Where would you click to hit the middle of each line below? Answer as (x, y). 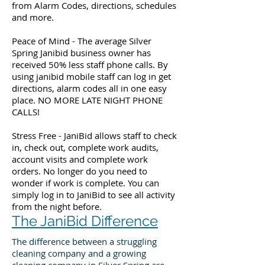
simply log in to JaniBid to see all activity (93, 195)
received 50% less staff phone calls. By (90, 64)
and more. (33, 17)
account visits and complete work (80, 159)
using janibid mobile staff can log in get (91, 76)
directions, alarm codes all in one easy (89, 88)
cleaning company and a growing (79, 253)
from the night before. (57, 206)
